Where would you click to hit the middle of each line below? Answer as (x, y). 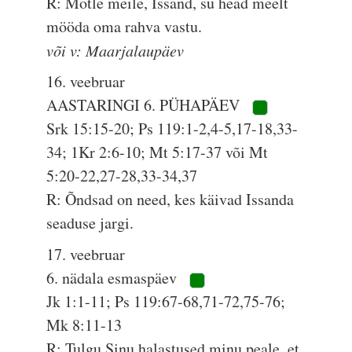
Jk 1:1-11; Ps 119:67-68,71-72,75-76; (166, 301)
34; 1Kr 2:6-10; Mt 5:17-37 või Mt (158, 152)
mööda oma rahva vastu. (125, 26)
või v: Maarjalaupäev (115, 50)
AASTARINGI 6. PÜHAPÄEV (145, 105)
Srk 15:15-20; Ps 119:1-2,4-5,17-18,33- (172, 128)
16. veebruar (86, 81)
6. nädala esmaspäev (114, 278)
